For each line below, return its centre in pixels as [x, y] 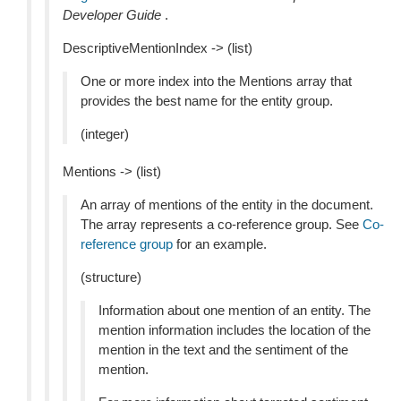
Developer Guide [112, 15]
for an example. [220, 244]
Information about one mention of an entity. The [235, 310]
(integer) [105, 134]
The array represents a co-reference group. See [222, 224]
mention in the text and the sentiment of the [223, 350]
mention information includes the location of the [235, 330]
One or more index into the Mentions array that [216, 81]
